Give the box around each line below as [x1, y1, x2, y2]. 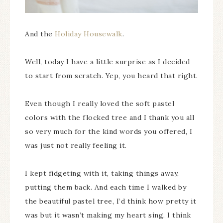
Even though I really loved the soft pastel [25, 99, 174, 108]
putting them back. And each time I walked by [25, 182, 186, 192]
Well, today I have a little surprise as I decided [25, 57, 190, 66]
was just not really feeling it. [25, 140, 127, 150]
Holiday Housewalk [55, 29, 122, 38]
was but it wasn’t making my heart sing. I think [25, 210, 191, 220]
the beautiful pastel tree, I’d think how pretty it [25, 196, 196, 206]
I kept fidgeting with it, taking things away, [25, 168, 179, 178]
